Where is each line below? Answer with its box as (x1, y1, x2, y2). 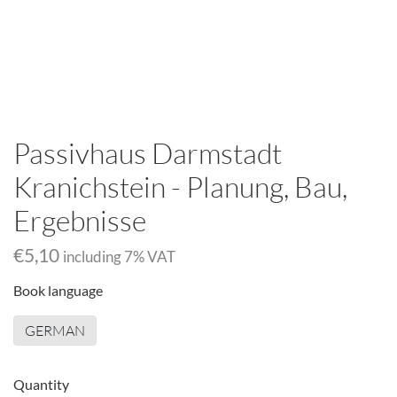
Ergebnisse (13, 203, 146, 237)
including (63, 248, 124, 266)
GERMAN (25, 322, 85, 339)
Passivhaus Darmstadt (13, 136, 282, 170)
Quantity (13, 376, 69, 393)
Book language (13, 282, 103, 299)
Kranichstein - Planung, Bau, (13, 169, 347, 204)
